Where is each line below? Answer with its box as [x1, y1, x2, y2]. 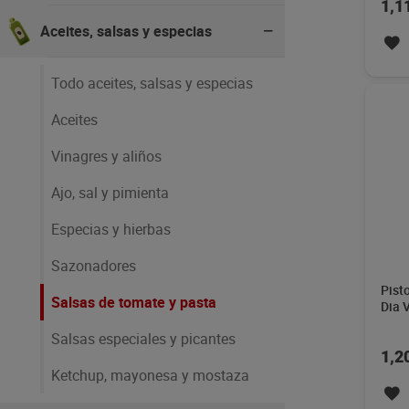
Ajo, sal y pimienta [51, 183, 169, 203]
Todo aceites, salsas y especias [51, 73, 253, 93]
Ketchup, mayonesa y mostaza [51, 365, 249, 385]
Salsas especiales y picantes [51, 329, 236, 349]
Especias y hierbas [51, 219, 171, 239]
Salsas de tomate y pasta [51, 292, 216, 312]
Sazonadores [51, 256, 136, 276]
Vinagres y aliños [51, 146, 162, 166]
